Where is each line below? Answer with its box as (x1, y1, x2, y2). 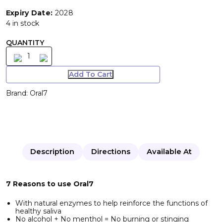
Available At (146, 147, 192, 156)
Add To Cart (68, 70, 112, 79)
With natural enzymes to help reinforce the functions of (15, 198, 208, 208)
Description (30, 147, 75, 156)
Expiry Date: (5, 8, 53, 17)
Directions (91, 147, 130, 156)
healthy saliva (15, 206, 62, 216)
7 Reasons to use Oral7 (5, 179, 94, 188)
